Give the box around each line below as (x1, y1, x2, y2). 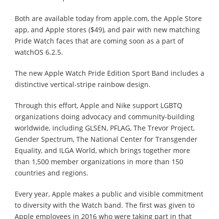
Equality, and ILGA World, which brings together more (15, 145, 190, 155)
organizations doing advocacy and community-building (15, 111, 195, 121)
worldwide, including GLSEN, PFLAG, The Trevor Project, (15, 123, 195, 132)
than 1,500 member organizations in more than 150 (15, 156, 183, 166)
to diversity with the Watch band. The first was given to (15, 200, 195, 210)
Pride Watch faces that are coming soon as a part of (15, 36, 184, 45)
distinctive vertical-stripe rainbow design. (15, 79, 151, 89)
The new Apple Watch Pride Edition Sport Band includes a (15, 68, 204, 78)
